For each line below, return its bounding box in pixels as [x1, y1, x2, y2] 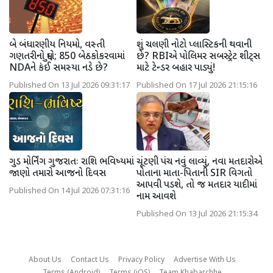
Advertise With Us [173, 255, 236, 265]
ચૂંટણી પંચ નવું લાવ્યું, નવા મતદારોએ [136, 155, 263, 169]
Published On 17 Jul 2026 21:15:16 [136, 80, 257, 91]
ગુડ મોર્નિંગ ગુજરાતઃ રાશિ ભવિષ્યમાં [9, 155, 134, 169]
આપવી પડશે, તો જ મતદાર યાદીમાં [136, 179, 257, 192]
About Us [28, 255, 62, 265]
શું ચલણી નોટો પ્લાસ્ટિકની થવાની [136, 38, 252, 52]
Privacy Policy [118, 255, 165, 265]
